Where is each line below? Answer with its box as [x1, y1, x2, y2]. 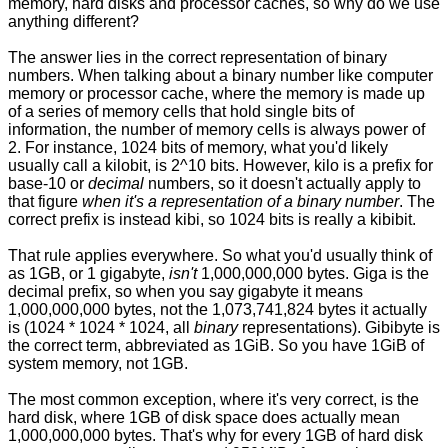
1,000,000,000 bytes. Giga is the [197, 265, 429, 283]
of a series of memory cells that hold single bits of [8, 103, 354, 121]
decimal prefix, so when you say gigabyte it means [8, 283, 363, 301]
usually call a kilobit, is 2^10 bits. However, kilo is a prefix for [8, 157, 433, 175]
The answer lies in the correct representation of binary [8, 49, 387, 67]
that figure [8, 193, 82, 211]
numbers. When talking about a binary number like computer [8, 67, 433, 85]
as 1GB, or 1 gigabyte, [8, 265, 169, 283]
